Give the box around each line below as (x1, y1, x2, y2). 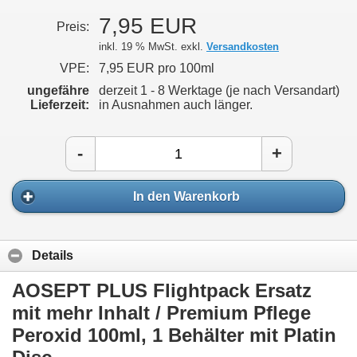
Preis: (57, 20, 89, 34)
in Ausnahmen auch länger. (99, 98, 253, 112)
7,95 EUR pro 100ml (99, 61, 214, 76)
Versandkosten (206, 41, 279, 53)
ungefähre (27, 84, 89, 98)
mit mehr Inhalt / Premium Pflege (12, 301, 311, 324)
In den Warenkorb (133, 189, 240, 203)
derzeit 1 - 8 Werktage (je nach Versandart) (99, 84, 339, 98)
